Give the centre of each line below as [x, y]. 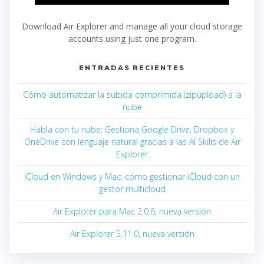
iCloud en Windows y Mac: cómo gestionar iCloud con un [132, 177]
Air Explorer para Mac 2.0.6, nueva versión [132, 212]
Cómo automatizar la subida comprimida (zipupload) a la [132, 95]
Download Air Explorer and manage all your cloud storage [132, 27]
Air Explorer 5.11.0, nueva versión [132, 234]
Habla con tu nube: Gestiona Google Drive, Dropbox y [132, 130]
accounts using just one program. [132, 39]
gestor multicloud [132, 189]
